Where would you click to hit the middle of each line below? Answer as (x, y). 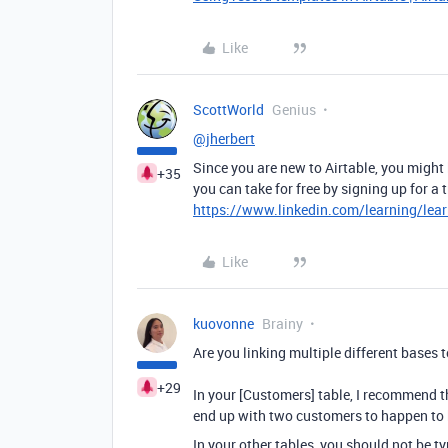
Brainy (282, 323)
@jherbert (224, 138)
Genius (294, 109)
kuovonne (223, 323)
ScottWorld (228, 109)
